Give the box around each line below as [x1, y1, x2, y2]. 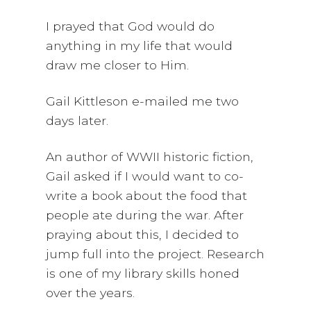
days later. [46, 113, 109, 128]
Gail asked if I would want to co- [46, 169, 244, 184]
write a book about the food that [46, 188, 248, 203]
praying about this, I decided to [46, 227, 239, 242]
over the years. [46, 285, 135, 301]
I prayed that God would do [46, 19, 215, 34]
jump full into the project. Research [46, 246, 265, 262]
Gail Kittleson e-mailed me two [46, 94, 239, 109]
